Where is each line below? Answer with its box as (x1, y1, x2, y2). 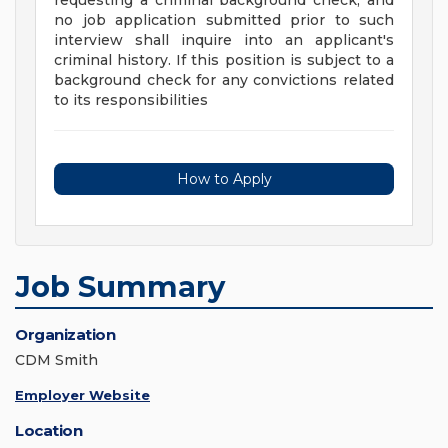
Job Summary (15, 269, 225, 305)
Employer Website (15, 387, 150, 404)
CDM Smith (15, 351, 98, 370)
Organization (15, 325, 115, 345)
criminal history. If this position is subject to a (54, 51, 394, 70)
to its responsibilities (54, 91, 208, 110)
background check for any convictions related (54, 71, 394, 90)
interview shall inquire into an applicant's (54, 31, 394, 50)
